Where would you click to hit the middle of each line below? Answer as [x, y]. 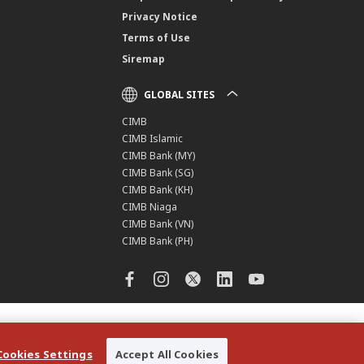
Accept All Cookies [167, 354]
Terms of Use [156, 37]
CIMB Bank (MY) [159, 155]
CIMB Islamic [153, 138]
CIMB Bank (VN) [158, 223]
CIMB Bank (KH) [158, 189]
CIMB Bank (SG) [158, 172]
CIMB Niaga [150, 206]
